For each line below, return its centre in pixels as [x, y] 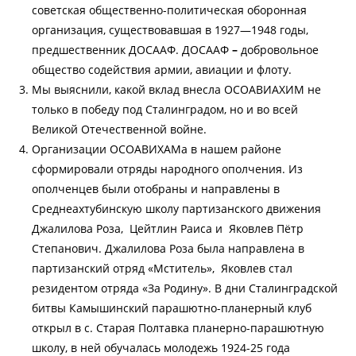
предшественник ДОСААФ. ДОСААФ [132, 49]
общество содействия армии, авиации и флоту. [162, 69]
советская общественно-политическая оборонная [169, 10]
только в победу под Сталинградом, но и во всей [165, 109]
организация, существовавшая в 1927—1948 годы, [170, 29]
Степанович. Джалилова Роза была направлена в [168, 248]
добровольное [278, 49]
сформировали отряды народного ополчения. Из [169, 168]
